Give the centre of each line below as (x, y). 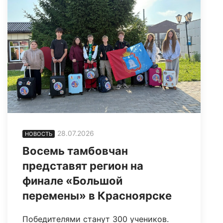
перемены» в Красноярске (97, 195)
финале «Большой (72, 180)
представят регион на (83, 166)
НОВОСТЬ (39, 134)
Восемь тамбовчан (75, 151)
